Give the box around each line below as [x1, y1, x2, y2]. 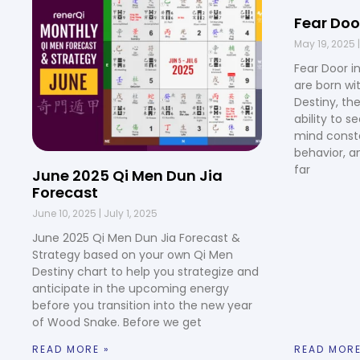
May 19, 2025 [294, 36, 358, 51]
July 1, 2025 [101, 207, 157, 221]
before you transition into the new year [32, 297, 252, 314]
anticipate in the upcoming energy [32, 280, 229, 297]
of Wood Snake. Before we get [32, 314, 202, 331]
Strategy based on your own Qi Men [32, 247, 233, 264]
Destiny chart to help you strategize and [32, 264, 259, 280]
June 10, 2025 [32, 207, 99, 221]
